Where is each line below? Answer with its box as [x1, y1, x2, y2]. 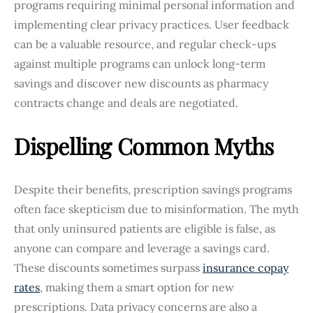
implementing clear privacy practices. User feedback [14, 17, 289, 31]
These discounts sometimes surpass [14, 260, 203, 275]
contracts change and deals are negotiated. [14, 95, 238, 110]
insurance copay [203, 260, 289, 275]
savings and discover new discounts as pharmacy [14, 75, 268, 90]
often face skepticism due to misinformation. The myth [14, 201, 299, 216]
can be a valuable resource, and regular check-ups [14, 36, 276, 51]
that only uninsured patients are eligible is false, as [14, 221, 275, 235]
